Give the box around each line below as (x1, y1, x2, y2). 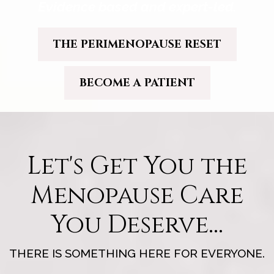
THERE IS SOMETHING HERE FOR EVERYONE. (9, 246, 265, 260)
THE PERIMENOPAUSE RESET (53, 37, 221, 52)
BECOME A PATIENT (79, 75, 195, 91)
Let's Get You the (27, 150, 247, 183)
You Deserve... (51, 209, 223, 242)
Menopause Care (31, 179, 243, 212)
